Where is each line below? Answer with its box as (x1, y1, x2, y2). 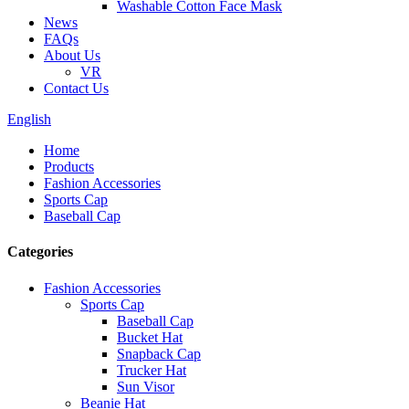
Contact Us (44, 80, 109, 96)
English (7, 111, 51, 127)
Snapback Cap (117, 345, 201, 362)
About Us (44, 47, 100, 63)
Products (44, 159, 94, 174)
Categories (7, 244, 73, 260)
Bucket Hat (117, 329, 183, 345)
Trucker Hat (117, 362, 186, 378)
